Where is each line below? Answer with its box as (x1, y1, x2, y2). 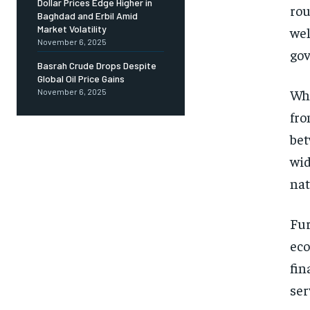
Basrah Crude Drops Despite (37, 60, 156, 72)
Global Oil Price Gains (37, 73, 125, 85)
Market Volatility (37, 23, 107, 35)
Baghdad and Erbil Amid (37, 10, 138, 22)
